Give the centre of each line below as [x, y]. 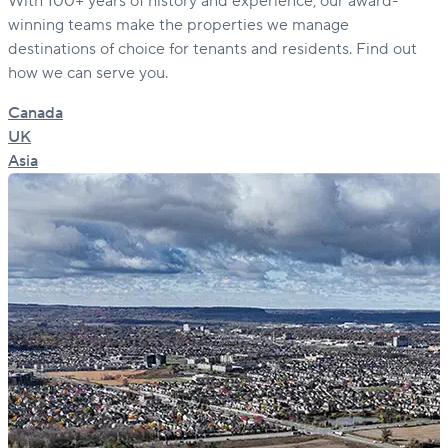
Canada [35, 113]
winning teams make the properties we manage [178, 25]
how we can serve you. [88, 73]
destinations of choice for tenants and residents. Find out [212, 49]
